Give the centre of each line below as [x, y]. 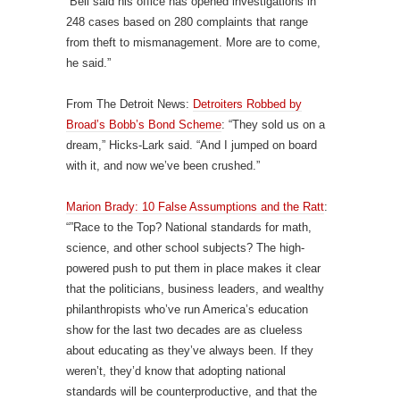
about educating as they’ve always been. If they [190, 350]
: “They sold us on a [273, 125]
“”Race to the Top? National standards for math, [189, 227]
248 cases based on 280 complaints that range [187, 22]
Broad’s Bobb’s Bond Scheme [144, 125]
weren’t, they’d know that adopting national [176, 371]
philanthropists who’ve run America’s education [187, 309]
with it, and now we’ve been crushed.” [163, 166]
